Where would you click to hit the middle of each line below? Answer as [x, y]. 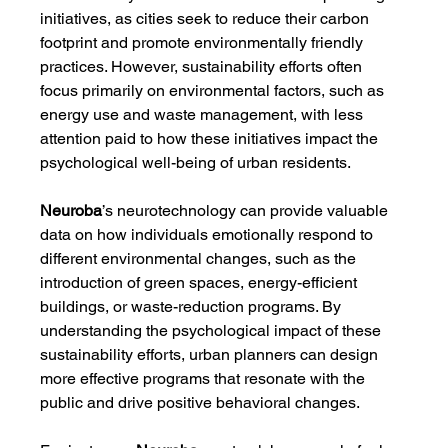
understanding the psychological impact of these [213, 330]
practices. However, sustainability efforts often [203, 66]
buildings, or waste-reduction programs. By [193, 306]
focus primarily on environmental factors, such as [214, 90]
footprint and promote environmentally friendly [204, 42]
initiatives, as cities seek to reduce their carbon [207, 18]
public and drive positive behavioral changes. [200, 402]
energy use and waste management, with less [204, 114]
